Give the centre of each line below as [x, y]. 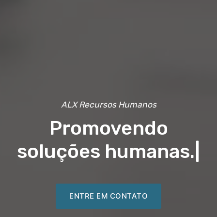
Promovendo [108, 128]
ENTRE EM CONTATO [108, 196]
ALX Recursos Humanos [108, 105]
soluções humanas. [106, 151]
